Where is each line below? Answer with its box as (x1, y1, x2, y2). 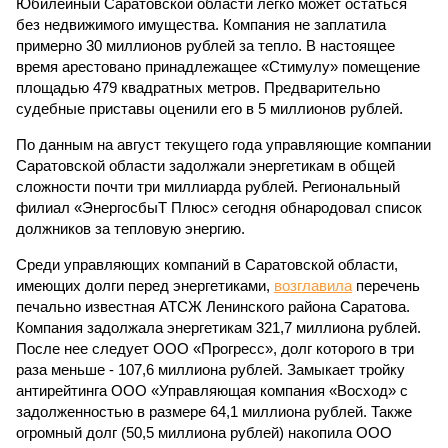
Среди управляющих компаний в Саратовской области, (16, 256, 398, 273)
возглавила (274, 277, 352, 294)
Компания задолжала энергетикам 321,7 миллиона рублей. (16, 319, 421, 336)
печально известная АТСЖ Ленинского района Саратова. (16, 298, 410, 315)
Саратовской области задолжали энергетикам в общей (16, 157, 395, 174)
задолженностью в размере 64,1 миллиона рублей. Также (16, 403, 412, 420)
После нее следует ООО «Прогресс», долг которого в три (16, 340, 414, 357)
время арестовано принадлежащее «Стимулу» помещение (16, 58, 420, 75)
